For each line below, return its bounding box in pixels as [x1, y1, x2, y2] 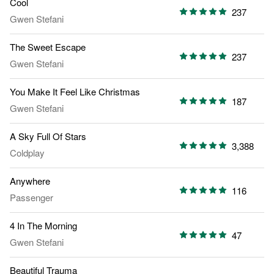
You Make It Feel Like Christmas [10, 85, 140, 98]
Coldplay [10, 146, 45, 160]
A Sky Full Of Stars [10, 130, 86, 143]
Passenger [10, 191, 53, 204]
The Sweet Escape [10, 40, 86, 54]
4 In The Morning [10, 219, 77, 232]
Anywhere [10, 174, 50, 188]
